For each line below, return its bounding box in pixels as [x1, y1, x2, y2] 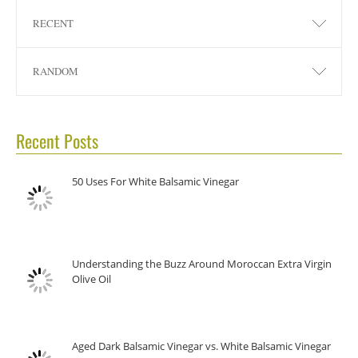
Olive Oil [72, 272, 111, 287]
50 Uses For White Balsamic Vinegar [72, 174, 239, 189]
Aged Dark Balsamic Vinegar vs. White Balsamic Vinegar [72, 339, 331, 354]
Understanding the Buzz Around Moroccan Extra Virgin [72, 257, 332, 272]
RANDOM [33, 64, 78, 79]
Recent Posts [16, 128, 98, 154]
